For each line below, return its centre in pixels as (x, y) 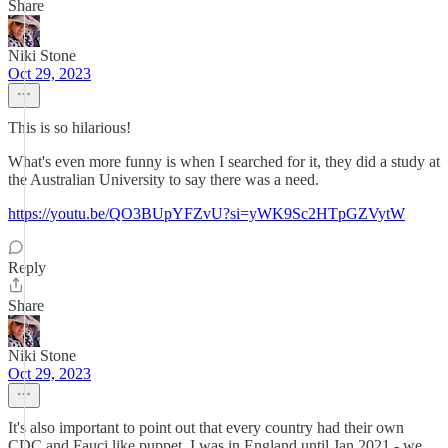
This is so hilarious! (69, 127)
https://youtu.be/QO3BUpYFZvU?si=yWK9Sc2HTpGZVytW (206, 213)
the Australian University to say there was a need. (163, 179)
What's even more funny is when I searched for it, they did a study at (224, 161)
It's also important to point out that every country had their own (206, 427)
